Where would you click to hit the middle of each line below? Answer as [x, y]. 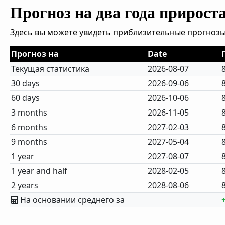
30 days [26, 83]
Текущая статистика [50, 69]
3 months [29, 113]
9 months [29, 142]
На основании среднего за [72, 200]
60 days [26, 98]
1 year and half [39, 171]
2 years [25, 185]
